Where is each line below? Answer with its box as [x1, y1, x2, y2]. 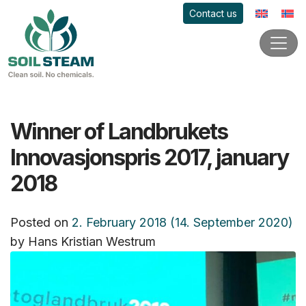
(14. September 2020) [167, 215, 293, 229]
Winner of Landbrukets [10, 118, 227, 145]
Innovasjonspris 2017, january [10, 144, 288, 171]
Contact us [189, 8, 237, 19]
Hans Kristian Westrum [28, 234, 156, 249]
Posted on [10, 215, 72, 229]
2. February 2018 [72, 215, 167, 229]
